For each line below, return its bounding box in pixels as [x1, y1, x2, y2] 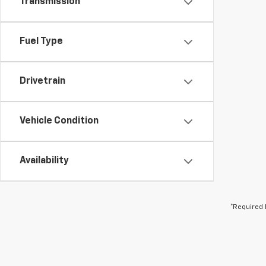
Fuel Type [20, 37, 63, 46]
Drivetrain [20, 77, 65, 86]
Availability [20, 156, 69, 166]
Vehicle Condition [20, 116, 99, 126]
